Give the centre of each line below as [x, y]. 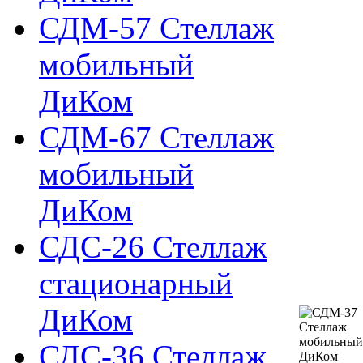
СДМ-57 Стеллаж [156, 28]
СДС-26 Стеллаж [153, 247]
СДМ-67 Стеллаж [156, 137]
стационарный [136, 283]
